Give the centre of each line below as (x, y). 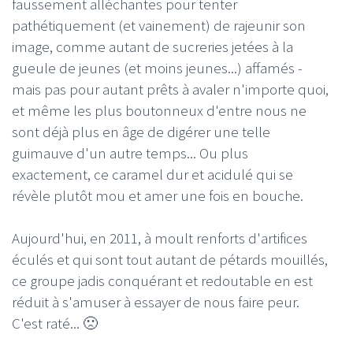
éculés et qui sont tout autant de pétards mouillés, (170, 260)
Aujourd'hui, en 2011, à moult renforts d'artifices (160, 238)
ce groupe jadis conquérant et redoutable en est (162, 281)
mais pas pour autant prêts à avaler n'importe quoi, (170, 89)
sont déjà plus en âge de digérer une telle (141, 132)
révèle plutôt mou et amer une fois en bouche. (158, 196)
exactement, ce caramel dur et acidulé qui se (152, 175)
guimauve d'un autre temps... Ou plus (130, 153)
